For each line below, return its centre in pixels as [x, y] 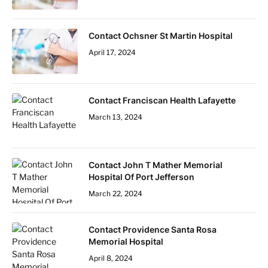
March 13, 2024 [115, 117]
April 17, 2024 [112, 52]
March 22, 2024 [115, 193]
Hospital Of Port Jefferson [141, 176]
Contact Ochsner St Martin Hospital [161, 35]
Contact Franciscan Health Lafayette [162, 100]
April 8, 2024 [111, 258]
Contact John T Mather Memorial [156, 165]
